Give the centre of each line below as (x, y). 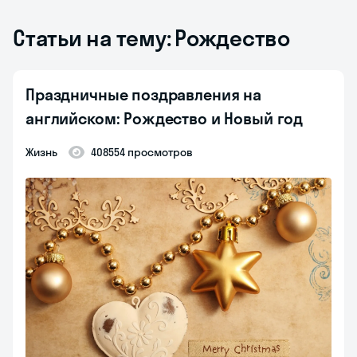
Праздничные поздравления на (143, 94)
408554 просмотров (142, 152)
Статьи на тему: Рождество (151, 38)
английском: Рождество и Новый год (165, 118)
